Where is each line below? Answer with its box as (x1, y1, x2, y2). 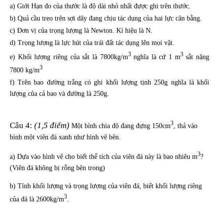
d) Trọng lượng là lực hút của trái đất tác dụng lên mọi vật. (10, 39, 175, 47)
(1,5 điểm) (34, 120, 69, 130)
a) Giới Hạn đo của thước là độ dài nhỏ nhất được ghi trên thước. (10, 2, 191, 10)
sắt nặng (183, 53, 210, 61)
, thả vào (174, 122, 197, 130)
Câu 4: (10, 120, 34, 130)
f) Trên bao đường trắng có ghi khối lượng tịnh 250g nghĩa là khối (10, 78, 209, 86)
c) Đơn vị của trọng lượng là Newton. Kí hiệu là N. (10, 27, 153, 35)
